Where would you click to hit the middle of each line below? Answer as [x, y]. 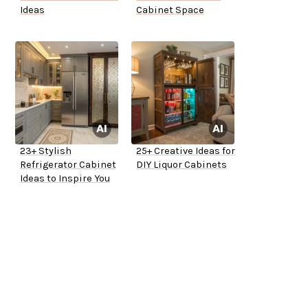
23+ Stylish [46, 151]
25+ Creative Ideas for [186, 151]
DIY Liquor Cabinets [181, 165]
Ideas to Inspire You [65, 179]
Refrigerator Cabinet [68, 165]
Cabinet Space [170, 10]
